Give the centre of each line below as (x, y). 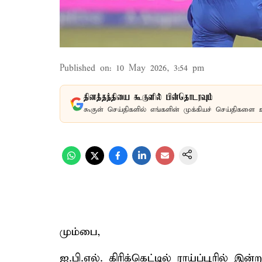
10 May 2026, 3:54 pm (160, 68)
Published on (85, 68)
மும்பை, (80, 232)
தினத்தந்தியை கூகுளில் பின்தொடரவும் (148, 98)
